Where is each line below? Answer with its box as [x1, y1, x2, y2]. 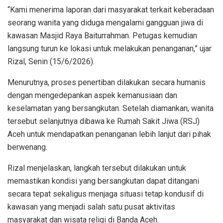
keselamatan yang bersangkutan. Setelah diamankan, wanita [7, 103, 214, 113]
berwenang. [7, 142, 47, 152]
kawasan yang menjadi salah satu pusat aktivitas [7, 202, 175, 212]
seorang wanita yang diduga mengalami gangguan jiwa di [7, 17, 203, 27]
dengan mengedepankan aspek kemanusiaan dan [7, 90, 177, 100]
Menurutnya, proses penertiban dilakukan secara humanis [7, 77, 206, 87]
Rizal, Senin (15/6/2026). [7, 56, 95, 66]
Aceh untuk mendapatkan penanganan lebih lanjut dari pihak [7, 129, 211, 139]
